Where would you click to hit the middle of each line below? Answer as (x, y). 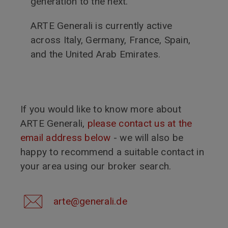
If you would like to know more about (101, 109)
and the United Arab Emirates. (96, 54)
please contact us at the (140, 123)
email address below (66, 137)
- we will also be (147, 137)
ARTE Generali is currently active (102, 25)
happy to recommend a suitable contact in (112, 152)
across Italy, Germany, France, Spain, (111, 40)
